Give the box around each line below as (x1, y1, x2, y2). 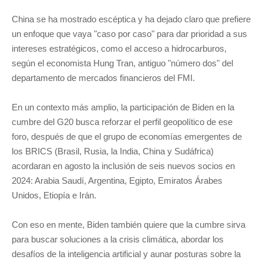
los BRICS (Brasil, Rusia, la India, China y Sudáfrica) (12, 146, 214, 156)
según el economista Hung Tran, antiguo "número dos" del (12, 58, 233, 68)
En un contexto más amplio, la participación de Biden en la (12, 102, 234, 112)
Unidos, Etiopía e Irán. (12, 190, 96, 200)
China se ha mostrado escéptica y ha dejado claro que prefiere (12, 14, 251, 24)
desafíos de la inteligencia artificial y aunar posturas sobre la (12, 249, 241, 259)
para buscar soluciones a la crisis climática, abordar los (12, 234, 224, 244)
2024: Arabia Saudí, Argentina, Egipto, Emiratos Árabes (12, 176, 222, 186)
